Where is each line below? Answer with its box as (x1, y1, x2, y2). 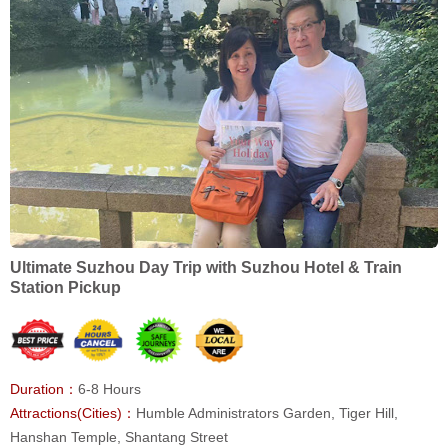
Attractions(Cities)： (10, 405, 136, 422)
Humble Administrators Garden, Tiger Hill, (136, 405, 398, 422)
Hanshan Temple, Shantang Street (10, 429, 228, 446)
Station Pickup (10, 279, 121, 297)
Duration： (10, 381, 78, 398)
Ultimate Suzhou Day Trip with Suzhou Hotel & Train (10, 259, 402, 277)
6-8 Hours (78, 381, 141, 398)
